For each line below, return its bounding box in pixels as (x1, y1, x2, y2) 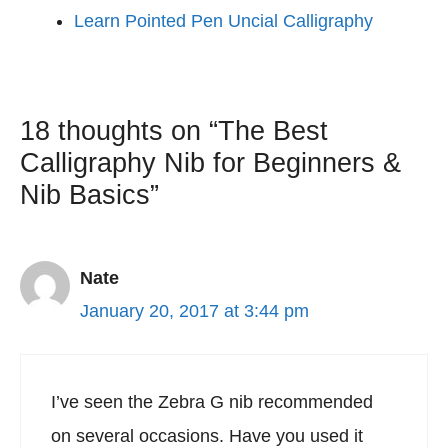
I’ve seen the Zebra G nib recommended (51, 392, 373, 412)
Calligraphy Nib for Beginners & (20, 148, 401, 178)
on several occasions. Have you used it (51, 426, 363, 446)
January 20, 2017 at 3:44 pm (80, 301, 309, 321)
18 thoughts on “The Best (20, 116, 328, 146)
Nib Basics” (20, 180, 159, 210)
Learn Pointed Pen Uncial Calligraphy (74, 11, 373, 31)
